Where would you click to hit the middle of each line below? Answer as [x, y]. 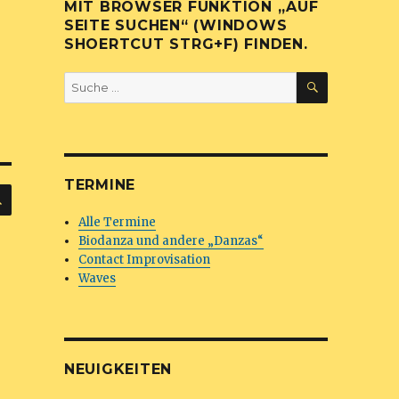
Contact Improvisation [145, 260]
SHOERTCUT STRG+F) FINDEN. [186, 44]
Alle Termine [118, 222]
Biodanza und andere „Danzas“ [171, 241]
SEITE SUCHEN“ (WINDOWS [175, 25]
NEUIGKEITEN [118, 369]
